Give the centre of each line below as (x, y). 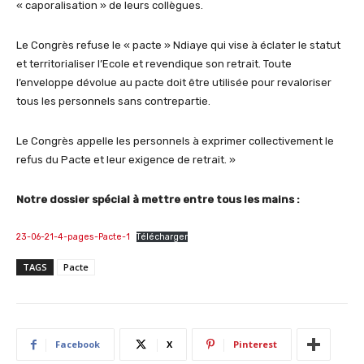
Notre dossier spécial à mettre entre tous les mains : (158, 200)
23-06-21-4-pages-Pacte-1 (73, 237)
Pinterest (255, 344)
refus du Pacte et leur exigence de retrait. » (126, 160)
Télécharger (162, 237)
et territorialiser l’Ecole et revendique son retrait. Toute (154, 64)
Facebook (78, 344)
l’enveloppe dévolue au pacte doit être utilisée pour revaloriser (174, 83)
